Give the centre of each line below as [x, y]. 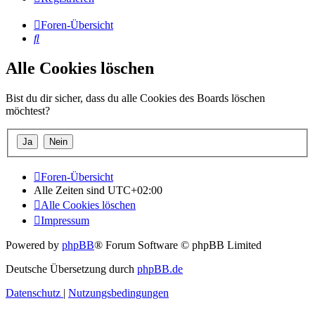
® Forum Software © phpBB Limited [178, 245]
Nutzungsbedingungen [118, 292]
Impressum [65, 220]
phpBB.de [160, 269]
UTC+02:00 [135, 190]
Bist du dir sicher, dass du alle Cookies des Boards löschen [135, 98]
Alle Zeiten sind [71, 190]
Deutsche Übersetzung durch [71, 269]
